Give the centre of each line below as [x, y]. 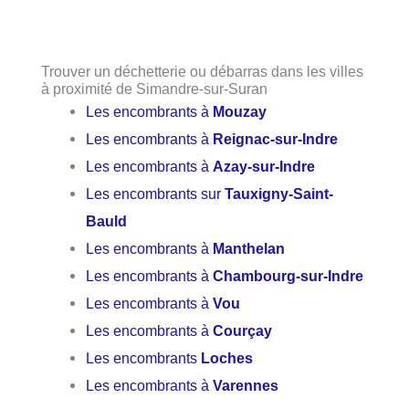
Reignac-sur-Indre [276, 139]
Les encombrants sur [156, 194]
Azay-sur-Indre [264, 167]
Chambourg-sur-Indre [288, 276]
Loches [227, 358]
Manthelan [249, 249]
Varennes [246, 386]
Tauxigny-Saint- [279, 194]
